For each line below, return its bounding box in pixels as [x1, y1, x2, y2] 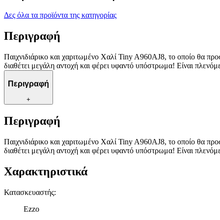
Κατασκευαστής [4, 188, 54, 196]
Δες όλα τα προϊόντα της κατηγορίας [4, 11, 116, 20]
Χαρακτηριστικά [4, 165, 87, 178]
